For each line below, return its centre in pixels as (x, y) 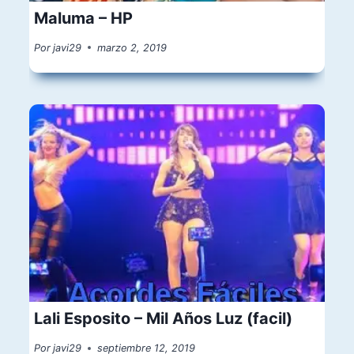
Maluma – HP (84, 19)
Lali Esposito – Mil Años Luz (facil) (164, 319)
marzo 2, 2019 (132, 47)
